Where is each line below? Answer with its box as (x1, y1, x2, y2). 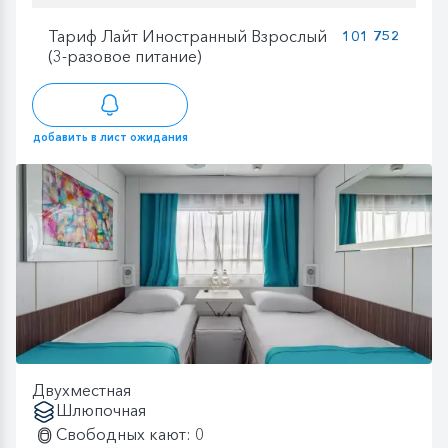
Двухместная (32, 380, 131, 401)
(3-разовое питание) (48, 45, 202, 66)
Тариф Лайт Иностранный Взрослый (48, 25, 327, 46)
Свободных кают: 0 (56, 424, 204, 445)
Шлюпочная (56, 400, 146, 421)
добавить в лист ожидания (32, 130, 188, 145)
